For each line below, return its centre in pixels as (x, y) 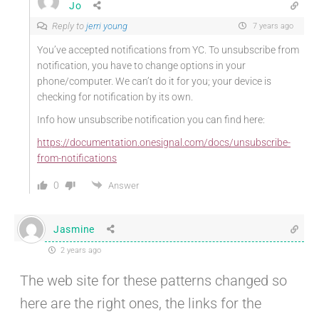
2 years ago (80, 251)
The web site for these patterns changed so (153, 281)
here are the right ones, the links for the (141, 304)
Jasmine (74, 229)
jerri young (107, 26)
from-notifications (77, 158)
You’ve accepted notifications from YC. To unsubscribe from (168, 50)
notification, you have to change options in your (141, 66)
